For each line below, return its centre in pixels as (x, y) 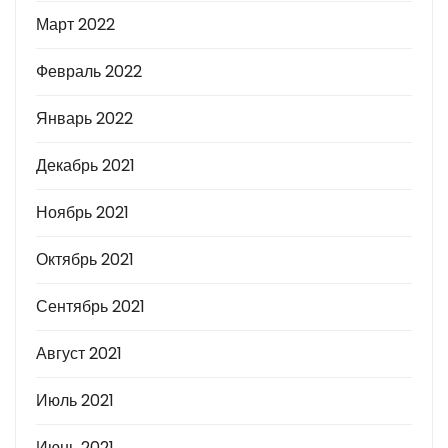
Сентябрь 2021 (90, 306)
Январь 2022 (84, 118)
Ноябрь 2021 (82, 212)
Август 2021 (79, 353)
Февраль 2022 (89, 71)
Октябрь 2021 (85, 259)
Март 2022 (75, 24)
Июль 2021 (75, 400)
